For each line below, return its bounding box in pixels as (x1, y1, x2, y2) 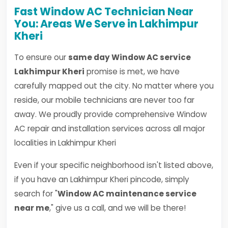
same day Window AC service (68, 52, 191, 63)
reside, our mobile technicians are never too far (14, 95, 194, 105)
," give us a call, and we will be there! (49, 203, 186, 213)
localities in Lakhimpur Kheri (14, 137, 116, 148)
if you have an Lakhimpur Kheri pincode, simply (14, 174, 189, 185)
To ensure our (14, 52, 68, 63)
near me (14, 203, 49, 213)
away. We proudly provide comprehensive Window (14, 109, 207, 120)
